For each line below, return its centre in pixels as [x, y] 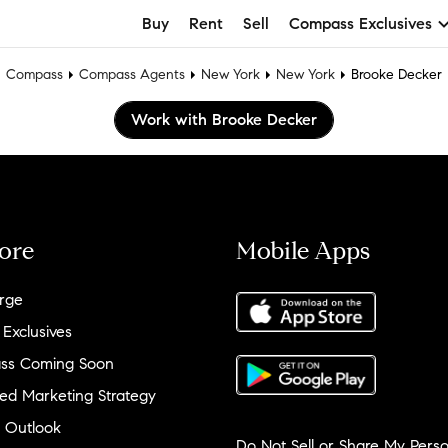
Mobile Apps [303, 251]
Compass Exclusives [360, 23]
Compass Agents [132, 74]
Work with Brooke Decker [224, 119]
